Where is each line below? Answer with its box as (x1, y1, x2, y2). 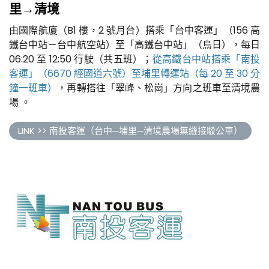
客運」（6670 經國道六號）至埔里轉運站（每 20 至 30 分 (9, 66, 260, 80)
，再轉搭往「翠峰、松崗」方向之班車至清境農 (57, 80, 261, 95)
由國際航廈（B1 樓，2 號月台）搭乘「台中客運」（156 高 (9, 23, 260, 37)
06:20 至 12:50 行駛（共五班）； (9, 52, 153, 66)
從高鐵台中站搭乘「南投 (152, 52, 260, 66)
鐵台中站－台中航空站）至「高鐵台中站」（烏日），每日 (9, 37, 260, 52)
